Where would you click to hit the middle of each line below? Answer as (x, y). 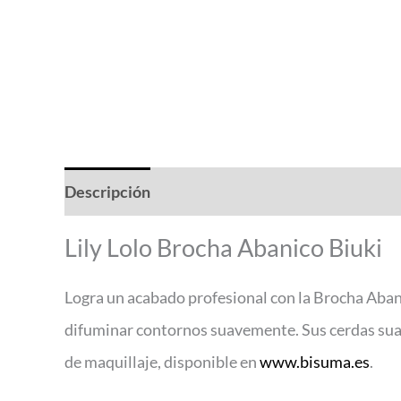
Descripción (107, 192)
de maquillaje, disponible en (162, 362)
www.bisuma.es (315, 362)
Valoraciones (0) (226, 192)
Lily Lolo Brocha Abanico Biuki (223, 248)
